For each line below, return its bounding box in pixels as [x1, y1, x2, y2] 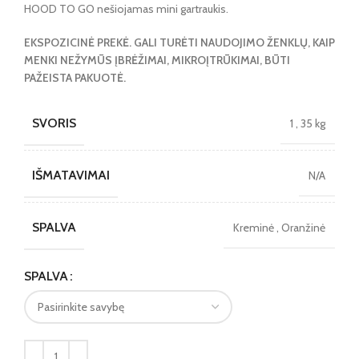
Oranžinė [281, 220, 325, 236]
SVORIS [32, 115, 76, 131]
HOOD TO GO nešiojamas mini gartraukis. [24, 2, 228, 17]
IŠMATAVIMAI [32, 167, 110, 184]
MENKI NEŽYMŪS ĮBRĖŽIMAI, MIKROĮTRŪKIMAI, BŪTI [24, 53, 290, 68]
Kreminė [233, 220, 276, 236]
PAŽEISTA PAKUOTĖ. [24, 71, 126, 86]
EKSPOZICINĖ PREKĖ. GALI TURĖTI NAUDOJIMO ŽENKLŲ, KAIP [24, 35, 335, 50]
